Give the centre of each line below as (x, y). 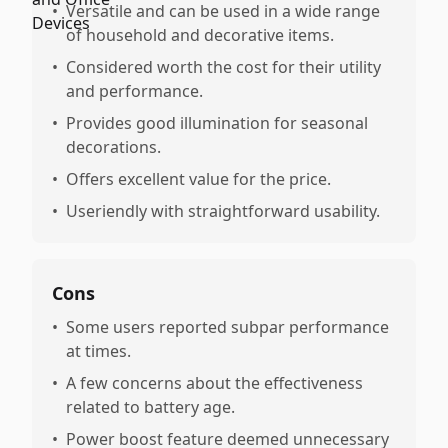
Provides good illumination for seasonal (217, 123)
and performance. (134, 91)
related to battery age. (150, 407)
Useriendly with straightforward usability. (223, 211)
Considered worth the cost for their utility (223, 67)
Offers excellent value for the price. (198, 179)
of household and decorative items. (200, 35)
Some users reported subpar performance (227, 327)
